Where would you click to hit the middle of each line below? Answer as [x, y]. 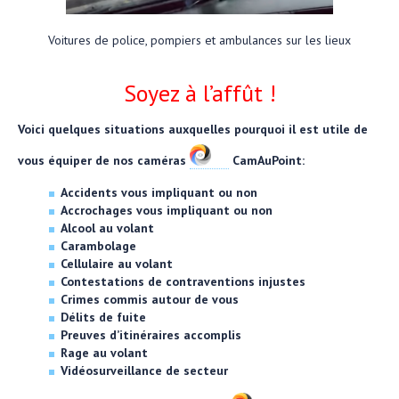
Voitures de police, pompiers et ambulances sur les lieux [199, 40]
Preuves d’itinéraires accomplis [151, 334]
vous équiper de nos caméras [104, 160]
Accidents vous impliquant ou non [159, 192]
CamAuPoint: [267, 160]
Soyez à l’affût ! [199, 93]
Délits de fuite [103, 317]
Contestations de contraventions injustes [183, 281]
